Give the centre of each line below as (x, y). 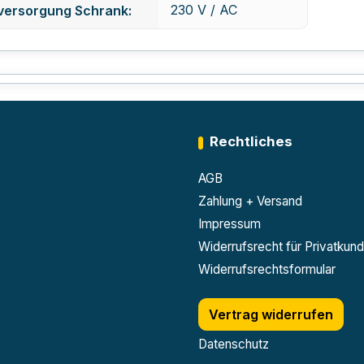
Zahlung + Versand (250, 201)
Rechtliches (251, 141)
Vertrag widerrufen (271, 314)
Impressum (229, 224)
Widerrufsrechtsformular (266, 269)
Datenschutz (233, 344)
